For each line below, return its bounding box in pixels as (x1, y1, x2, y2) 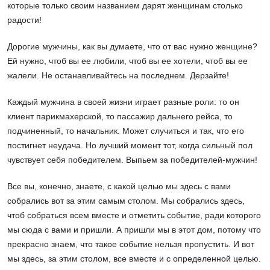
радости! (7, 15, 42, 25)
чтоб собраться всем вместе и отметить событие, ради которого (7, 210, 261, 221)
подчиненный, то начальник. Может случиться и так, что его (7, 126, 244, 136)
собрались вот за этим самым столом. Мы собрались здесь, (7, 196, 245, 206)
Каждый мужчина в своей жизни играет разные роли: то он (7, 97, 239, 107)
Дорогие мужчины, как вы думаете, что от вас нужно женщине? (7, 42, 257, 52)
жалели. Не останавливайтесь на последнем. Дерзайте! (7, 71, 229, 81)
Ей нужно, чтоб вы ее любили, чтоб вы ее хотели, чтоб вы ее (7, 56, 248, 66)
